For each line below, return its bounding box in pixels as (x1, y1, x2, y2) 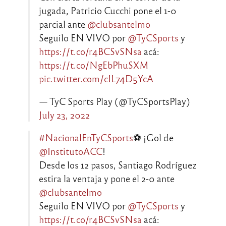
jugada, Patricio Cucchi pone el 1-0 (39, 5, 177, 17)
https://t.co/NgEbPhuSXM (39, 59, 149, 71)
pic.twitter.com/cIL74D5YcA (39, 73, 153, 85)
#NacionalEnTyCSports (39, 132, 133, 144)
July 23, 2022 (39, 109, 90, 121)
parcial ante (39, 18, 87, 30)
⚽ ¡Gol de (133, 132, 174, 144)
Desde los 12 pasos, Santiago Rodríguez (39, 159, 197, 171)
